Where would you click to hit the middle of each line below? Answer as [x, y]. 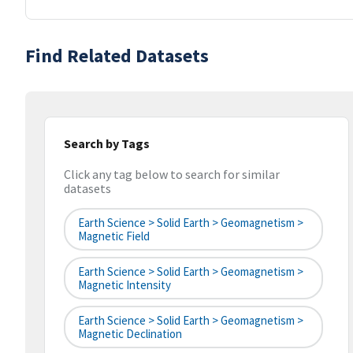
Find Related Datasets [117, 56]
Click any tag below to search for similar [172, 175]
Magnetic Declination [130, 334]
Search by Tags [107, 143]
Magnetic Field [114, 236]
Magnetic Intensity [124, 285]
